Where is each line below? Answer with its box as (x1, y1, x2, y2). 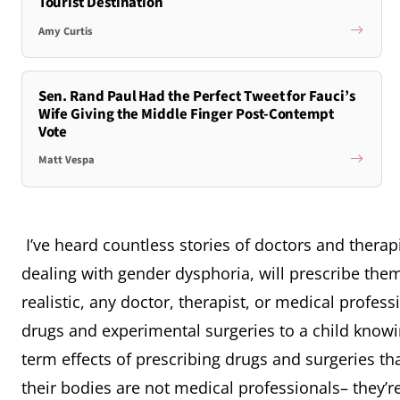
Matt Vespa (37, 152, 95, 169)
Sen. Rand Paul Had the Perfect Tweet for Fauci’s (37, 85, 355, 107)
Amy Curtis (37, 22, 93, 39)
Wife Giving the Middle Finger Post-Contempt (37, 103, 334, 125)
